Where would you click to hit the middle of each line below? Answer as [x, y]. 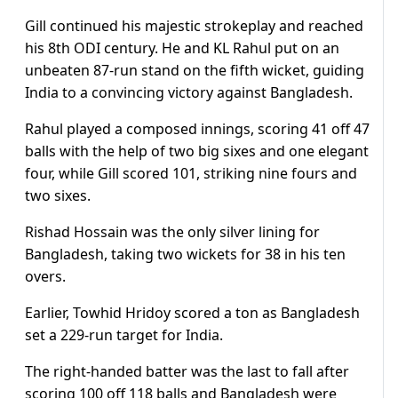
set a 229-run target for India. [124, 335]
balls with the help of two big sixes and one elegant [197, 151]
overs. [45, 277]
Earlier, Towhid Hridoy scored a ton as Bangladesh [192, 313]
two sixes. [58, 196]
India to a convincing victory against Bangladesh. [189, 93]
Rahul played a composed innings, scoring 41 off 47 [197, 129]
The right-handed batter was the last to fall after [187, 372]
